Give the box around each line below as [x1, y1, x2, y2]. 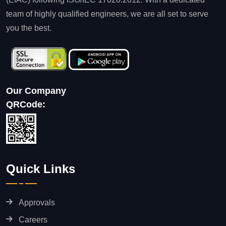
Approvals [19, 198, 55, 207]
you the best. [6, 24, 51, 33]
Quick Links [6, 162, 75, 176]
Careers [19, 215, 47, 224]
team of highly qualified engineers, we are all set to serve [6, 10, 208, 19]
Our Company [6, 86, 66, 96]
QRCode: [6, 99, 45, 110]
